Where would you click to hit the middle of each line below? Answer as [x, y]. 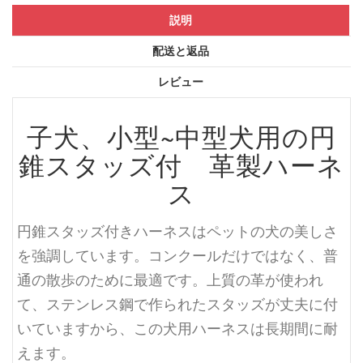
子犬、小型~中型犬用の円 [181, 137]
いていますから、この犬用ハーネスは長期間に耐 [177, 328]
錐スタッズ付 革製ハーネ [181, 165]
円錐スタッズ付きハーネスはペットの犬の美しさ [177, 231]
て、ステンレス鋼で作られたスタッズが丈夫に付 [177, 303]
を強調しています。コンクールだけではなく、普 [177, 255]
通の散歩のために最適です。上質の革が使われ [170, 279]
